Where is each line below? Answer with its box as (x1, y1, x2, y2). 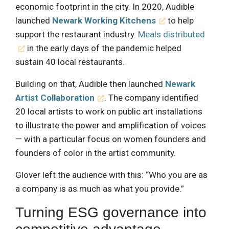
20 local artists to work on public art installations (15, 106, 202, 117)
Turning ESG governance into (15, 204, 207, 220)
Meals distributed (138, 29, 205, 39)
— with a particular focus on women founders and (15, 133, 206, 144)
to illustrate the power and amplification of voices (15, 120, 206, 130)
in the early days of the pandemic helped (25, 42, 182, 53)
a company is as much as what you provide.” (15, 183, 184, 194)
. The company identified (104, 92, 199, 103)
